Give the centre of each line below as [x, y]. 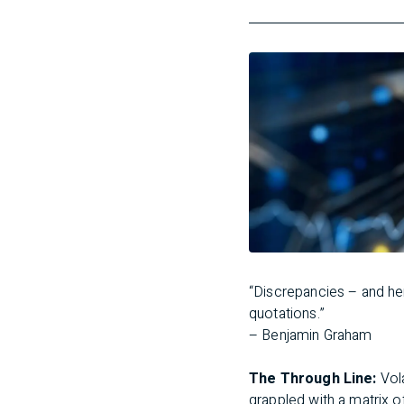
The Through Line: [315, 379]
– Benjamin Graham [311, 335]
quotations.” [287, 314]
